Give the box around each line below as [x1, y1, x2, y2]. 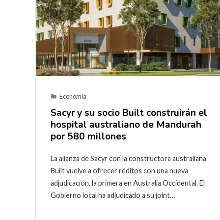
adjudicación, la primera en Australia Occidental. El [51, 178, 205, 187]
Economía [59, 92, 86, 100]
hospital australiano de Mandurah [51, 118, 201, 131]
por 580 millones [51, 130, 126, 143]
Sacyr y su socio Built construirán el [51, 106, 207, 119]
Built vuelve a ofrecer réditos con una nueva [51, 166, 188, 175]
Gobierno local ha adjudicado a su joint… [51, 191, 175, 199]
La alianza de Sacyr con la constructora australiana [51, 154, 206, 163]
